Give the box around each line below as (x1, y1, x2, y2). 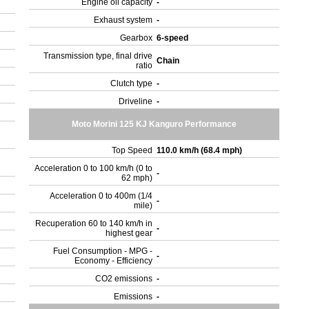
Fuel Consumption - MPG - (53, 246, 153, 256)
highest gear (106, 228, 153, 238)
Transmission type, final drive (43, 51, 153, 61)
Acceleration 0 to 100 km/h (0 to (34, 163, 153, 173)
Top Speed (112, 146, 153, 155)
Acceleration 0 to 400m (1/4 (50, 191, 153, 201)
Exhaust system (94, 15, 153, 25)
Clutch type (110, 79, 153, 88)
